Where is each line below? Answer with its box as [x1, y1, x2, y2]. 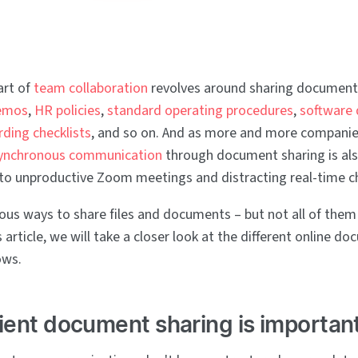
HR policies [34, 101, 101, 121]
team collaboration [34, 78, 148, 98]
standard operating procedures [107, 101, 293, 121]
